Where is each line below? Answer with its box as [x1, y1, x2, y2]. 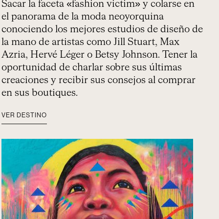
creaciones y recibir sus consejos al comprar [1, 75, 196, 85]
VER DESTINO [1, 112, 47, 118]
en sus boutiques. [1, 88, 78, 98]
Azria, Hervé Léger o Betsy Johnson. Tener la [1, 50, 198, 60]
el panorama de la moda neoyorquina [1, 12, 164, 22]
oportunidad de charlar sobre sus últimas [1, 63, 182, 72]
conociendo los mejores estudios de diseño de [1, 24, 203, 34]
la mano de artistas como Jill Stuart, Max [1, 37, 180, 47]
